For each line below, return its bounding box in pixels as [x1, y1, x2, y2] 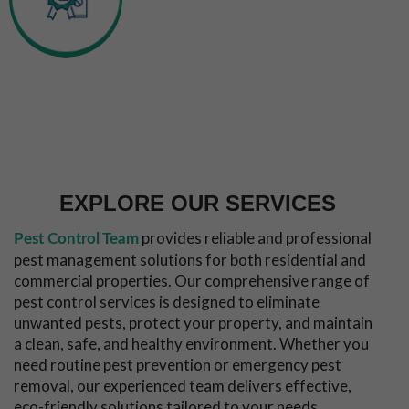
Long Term [22, 70, 110, 94]
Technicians [148, 26, 246, 48]
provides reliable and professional [142, 227, 372, 247]
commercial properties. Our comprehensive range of [14, 270, 370, 290]
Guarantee [21, 116, 111, 140]
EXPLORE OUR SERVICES [59, 190, 336, 215]
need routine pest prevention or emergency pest [14, 354, 341, 374]
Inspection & [278, 3, 382, 26]
